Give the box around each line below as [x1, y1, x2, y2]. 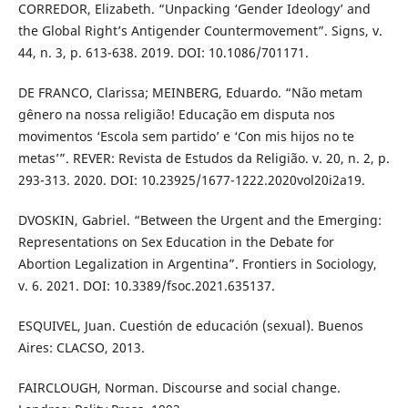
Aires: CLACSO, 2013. [17, 338, 145, 356]
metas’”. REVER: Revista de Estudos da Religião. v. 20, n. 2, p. [17, 148, 390, 167]
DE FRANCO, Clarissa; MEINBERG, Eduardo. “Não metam [17, 83, 362, 101]
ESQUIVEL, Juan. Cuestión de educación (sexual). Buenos [17, 316, 363, 334]
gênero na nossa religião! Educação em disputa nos [17, 105, 335, 123]
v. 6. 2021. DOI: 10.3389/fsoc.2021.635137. [17, 276, 275, 294]
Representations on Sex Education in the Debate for [17, 232, 334, 250]
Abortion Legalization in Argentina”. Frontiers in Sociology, [17, 254, 377, 272]
